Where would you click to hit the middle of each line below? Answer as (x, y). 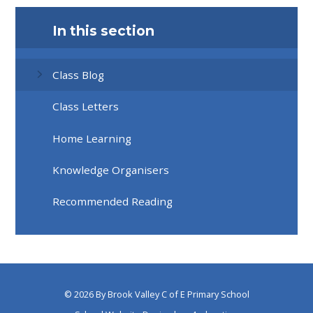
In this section (104, 30)
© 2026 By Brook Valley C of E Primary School (156, 294)
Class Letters (86, 107)
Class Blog (79, 74)
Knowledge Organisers (111, 169)
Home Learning (92, 138)
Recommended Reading (113, 202)
